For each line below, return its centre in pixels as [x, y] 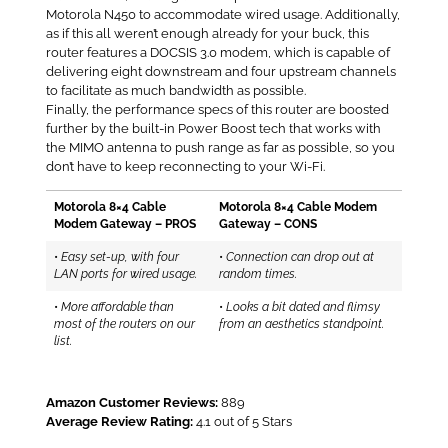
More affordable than [117, 306]
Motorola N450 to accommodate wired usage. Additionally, [222, 14]
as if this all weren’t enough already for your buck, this [207, 33]
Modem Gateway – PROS [125, 223]
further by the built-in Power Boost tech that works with [213, 128]
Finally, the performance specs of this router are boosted [217, 109]
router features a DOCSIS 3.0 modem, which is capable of [217, 52]
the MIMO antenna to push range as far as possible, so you [220, 147]
